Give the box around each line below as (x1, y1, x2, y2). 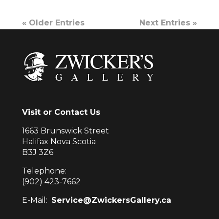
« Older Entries (22, 18, 85, 27)
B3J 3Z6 (22, 148, 53, 157)
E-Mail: (22, 196, 51, 205)
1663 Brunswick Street (22, 126, 109, 136)
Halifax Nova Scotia (22, 137, 96, 147)
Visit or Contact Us (22, 108, 100, 117)
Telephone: (22, 166, 66, 176)
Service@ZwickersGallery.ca (51, 196, 171, 205)
